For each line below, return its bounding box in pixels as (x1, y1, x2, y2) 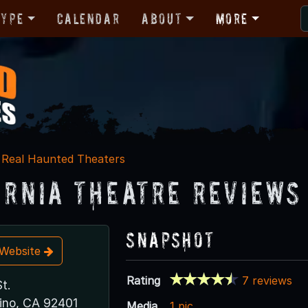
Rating (126, 273, 161, 287)
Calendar (57, 10, 120, 27)
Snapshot (126, 227, 215, 252)
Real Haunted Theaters (1, 151, 125, 166)
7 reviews (242, 273, 293, 287)
